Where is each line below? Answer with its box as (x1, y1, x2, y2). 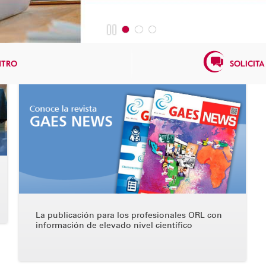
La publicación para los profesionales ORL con (36, 210, 222, 221)
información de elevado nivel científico (36, 220, 192, 231)
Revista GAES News (36, 59, 131, 71)
